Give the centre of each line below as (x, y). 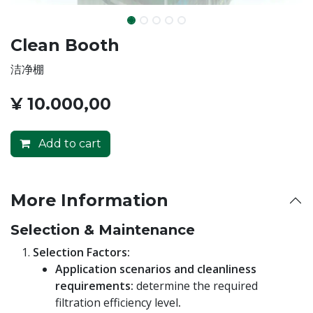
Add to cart (68, 143)
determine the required (197, 285)
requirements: (96, 285)
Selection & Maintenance (103, 230)
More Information (89, 200)
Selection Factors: (81, 252)
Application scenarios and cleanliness (156, 269)
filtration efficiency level (117, 302)
